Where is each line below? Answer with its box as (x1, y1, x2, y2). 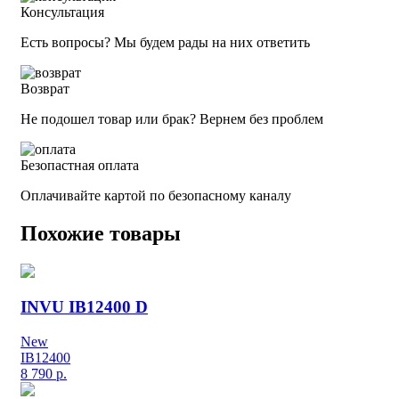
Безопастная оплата (20, 157, 139, 173)
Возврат (20, 80, 69, 96)
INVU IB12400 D (20, 297, 148, 317)
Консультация (20, 4, 104, 20)
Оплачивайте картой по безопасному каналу (20, 187, 291, 203)
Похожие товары (20, 221, 181, 245)
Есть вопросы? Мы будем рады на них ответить (20, 34, 310, 50)
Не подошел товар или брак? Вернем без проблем (20, 110, 323, 126)
